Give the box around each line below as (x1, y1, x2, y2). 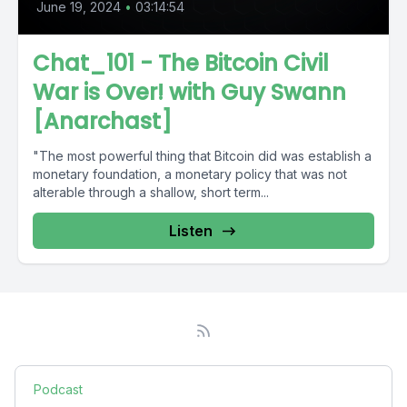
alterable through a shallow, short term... (33, 184, 269, 200)
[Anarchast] (33, 106, 172, 136)
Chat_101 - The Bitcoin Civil (33, 48, 329, 78)
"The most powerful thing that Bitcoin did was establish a (33, 148, 372, 164)
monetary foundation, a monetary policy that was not (33, 166, 347, 182)
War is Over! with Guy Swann (33, 77, 346, 107)
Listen (169, 222, 213, 240)
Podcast (34, 382, 83, 397)
